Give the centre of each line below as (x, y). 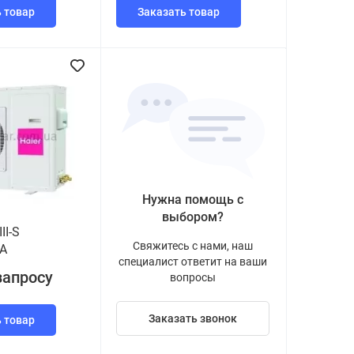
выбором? (193, 217)
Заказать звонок (193, 318)
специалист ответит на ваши (193, 262)
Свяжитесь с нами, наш (193, 246)
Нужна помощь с (193, 200)
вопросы (193, 277)
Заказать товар (179, 12)
